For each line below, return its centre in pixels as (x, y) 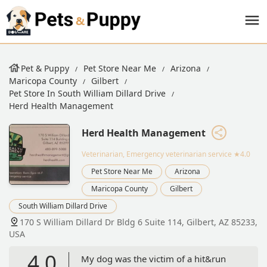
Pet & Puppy (45, 68)
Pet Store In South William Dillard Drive (87, 93)
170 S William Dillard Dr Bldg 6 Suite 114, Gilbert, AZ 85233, (139, 222)
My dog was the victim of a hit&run (153, 258)
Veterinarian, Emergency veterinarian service (157, 154)
